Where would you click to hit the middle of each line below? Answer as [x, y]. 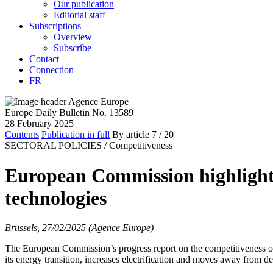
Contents [22, 135]
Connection [51, 70]
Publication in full [76, 135]
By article [131, 135]
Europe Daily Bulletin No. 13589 [69, 113]
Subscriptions [55, 26]
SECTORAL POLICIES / [56, 146]
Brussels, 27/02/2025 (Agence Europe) [79, 228]
